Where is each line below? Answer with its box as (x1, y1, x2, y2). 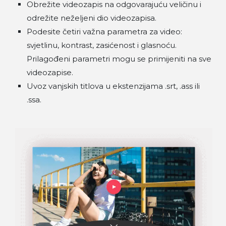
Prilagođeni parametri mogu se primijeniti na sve (27, 54, 212, 64)
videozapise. (27, 68, 74, 77)
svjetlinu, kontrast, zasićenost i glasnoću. (27, 40, 177, 50)
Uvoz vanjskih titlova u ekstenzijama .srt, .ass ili (27, 81, 200, 91)
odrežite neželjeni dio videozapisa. (27, 13, 157, 23)
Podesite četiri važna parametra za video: (27, 27, 183, 36)
